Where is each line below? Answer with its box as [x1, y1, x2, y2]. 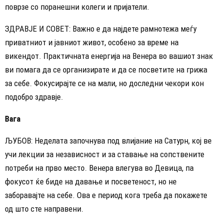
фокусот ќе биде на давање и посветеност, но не [5, 177, 177, 187]
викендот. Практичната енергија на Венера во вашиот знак [5, 51, 213, 61]
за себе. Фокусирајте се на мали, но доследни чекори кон [5, 78, 204, 89]
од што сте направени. [5, 204, 84, 214]
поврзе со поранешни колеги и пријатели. [5, 2, 149, 12]
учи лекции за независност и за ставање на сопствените [5, 149, 204, 160]
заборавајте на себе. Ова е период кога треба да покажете [5, 190, 207, 200]
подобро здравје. [5, 92, 63, 102]
